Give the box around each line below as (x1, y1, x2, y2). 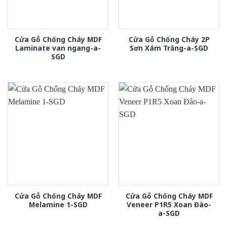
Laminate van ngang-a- (15, 43, 101, 53)
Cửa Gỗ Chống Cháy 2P (128, 34, 210, 44)
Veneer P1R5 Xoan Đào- (127, 200, 211, 210)
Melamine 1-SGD (28, 200, 88, 210)
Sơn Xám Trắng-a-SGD (130, 43, 208, 53)
